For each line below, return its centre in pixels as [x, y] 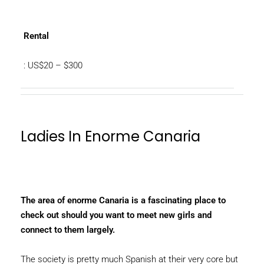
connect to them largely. [68, 230]
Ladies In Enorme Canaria [110, 136]
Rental [36, 36]
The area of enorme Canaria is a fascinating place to [123, 200]
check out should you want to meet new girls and [116, 215]
